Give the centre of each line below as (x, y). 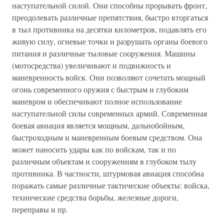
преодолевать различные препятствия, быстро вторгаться (110, 17)
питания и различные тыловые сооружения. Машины (104, 53)
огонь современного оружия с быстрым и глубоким (100, 89)
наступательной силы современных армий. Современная (109, 113)
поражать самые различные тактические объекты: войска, (111, 185)
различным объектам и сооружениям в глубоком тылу (104, 161)
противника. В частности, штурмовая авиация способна (108, 173)
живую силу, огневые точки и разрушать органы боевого (110, 41)
